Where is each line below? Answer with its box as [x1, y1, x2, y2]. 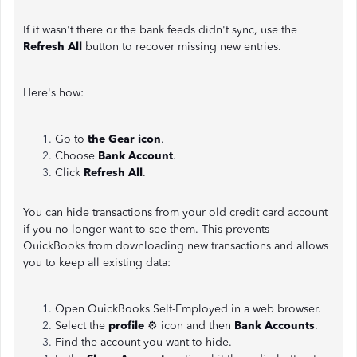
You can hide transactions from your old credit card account [23, 206, 328, 219]
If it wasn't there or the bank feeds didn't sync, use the [23, 23, 297, 37]
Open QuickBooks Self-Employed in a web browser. [55, 302, 321, 316]
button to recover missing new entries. [82, 40, 281, 53]
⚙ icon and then [144, 319, 234, 332]
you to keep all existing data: [23, 256, 171, 269]
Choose [55, 149, 98, 163]
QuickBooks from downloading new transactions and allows [23, 239, 328, 253]
